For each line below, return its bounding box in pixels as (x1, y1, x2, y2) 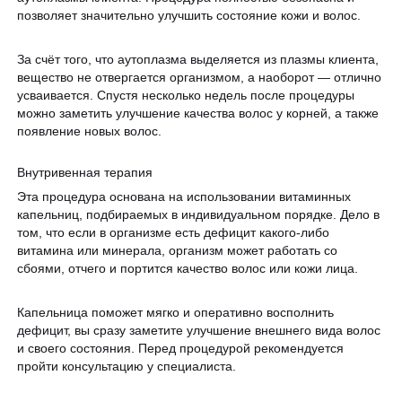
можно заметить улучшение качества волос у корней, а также (17, 105, 380, 120)
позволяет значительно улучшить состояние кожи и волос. (17, 8, 362, 23)
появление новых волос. (17, 123, 162, 138)
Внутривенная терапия (17, 164, 153, 179)
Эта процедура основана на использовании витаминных (17, 189, 352, 205)
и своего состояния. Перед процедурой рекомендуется (17, 340, 345, 355)
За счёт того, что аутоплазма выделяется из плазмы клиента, (17, 51, 380, 66)
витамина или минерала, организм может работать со (17, 243, 338, 258)
